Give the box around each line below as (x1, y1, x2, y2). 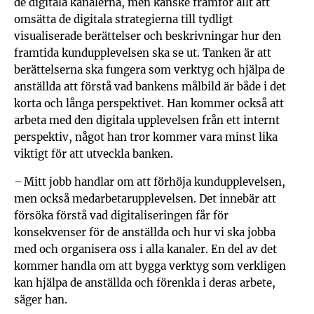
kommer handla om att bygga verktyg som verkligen (14, 259, 286, 273)
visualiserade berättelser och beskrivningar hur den (14, 29, 281, 43)
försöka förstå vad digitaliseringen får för (14, 208, 228, 223)
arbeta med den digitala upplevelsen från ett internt (14, 113, 280, 128)
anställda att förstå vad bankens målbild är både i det (14, 79, 286, 94)
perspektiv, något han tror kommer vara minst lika (14, 130, 278, 144)
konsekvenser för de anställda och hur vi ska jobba (14, 225, 275, 240)
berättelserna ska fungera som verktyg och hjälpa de (14, 62, 285, 77)
